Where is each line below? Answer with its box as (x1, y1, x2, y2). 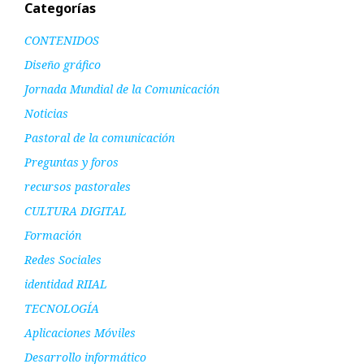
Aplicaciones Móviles (24, 325, 136, 340)
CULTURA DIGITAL (24, 203, 127, 219)
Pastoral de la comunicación (24, 130, 175, 145)
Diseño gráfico (24, 57, 101, 72)
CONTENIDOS (24, 32, 99, 48)
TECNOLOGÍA (24, 301, 99, 316)
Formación (24, 227, 81, 243)
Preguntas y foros (24, 154, 119, 170)
